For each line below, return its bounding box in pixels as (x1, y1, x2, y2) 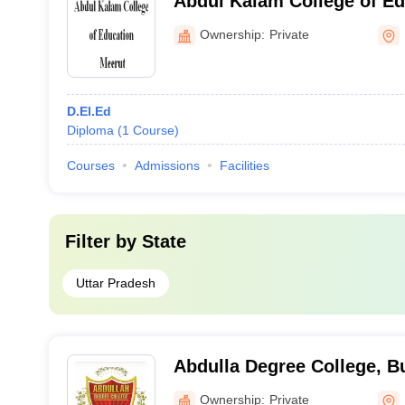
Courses (66, 158, 115, 173)
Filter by (64, 231, 142, 251)
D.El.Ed (66, 104, 111, 118)
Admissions (134, 158, 200, 173)
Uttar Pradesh (75, 276, 155, 290)
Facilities (219, 158, 269, 173)
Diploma (66, 123, 114, 137)
